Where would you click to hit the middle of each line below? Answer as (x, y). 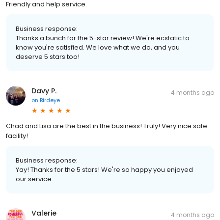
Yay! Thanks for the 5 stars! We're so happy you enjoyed (104, 170)
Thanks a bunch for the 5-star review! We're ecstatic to (103, 38)
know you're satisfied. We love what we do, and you (98, 47)
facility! (17, 136)
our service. (34, 179)
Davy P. (44, 91)
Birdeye (50, 100)
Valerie (44, 213)
